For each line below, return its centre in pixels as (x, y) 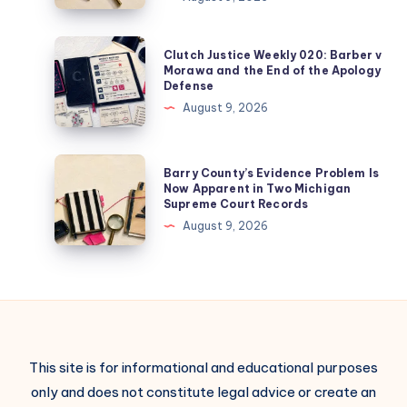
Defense (189, 85)
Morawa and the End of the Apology (272, 70)
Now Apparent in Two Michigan (258, 188)
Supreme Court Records (236, 203)
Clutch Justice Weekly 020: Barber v (273, 55)
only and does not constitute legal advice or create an (203, 392)
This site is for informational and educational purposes (203, 368)
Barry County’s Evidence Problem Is (272, 173)
